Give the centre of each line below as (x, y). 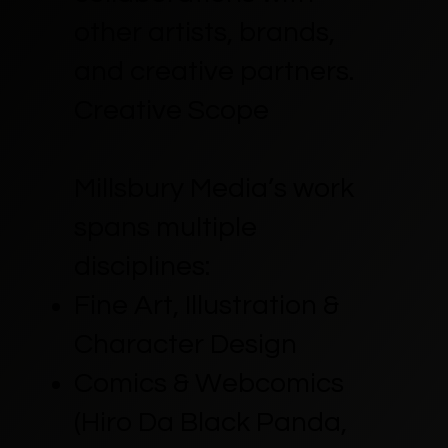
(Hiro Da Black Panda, (210, 422)
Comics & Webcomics (208, 383)
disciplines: (141, 266)
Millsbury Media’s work (213, 188)
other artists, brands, (204, 32)
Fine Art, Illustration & (206, 305)
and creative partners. (213, 71)
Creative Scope (171, 110)
